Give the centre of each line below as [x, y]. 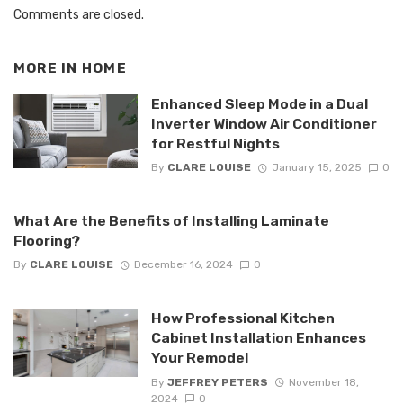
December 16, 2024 [183, 265]
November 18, [323, 382]
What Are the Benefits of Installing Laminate [171, 220]
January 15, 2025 [316, 167]
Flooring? [47, 240]
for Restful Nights [215, 143]
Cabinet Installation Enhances [258, 338]
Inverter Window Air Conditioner [264, 123]
